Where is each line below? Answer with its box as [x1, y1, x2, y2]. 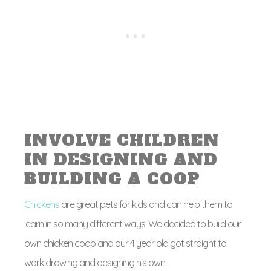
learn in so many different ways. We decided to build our [24, 218, 241, 230]
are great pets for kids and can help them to [61, 198, 232, 211]
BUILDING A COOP [24, 168, 200, 190]
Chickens [24, 198, 61, 211]
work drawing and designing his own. [24, 256, 166, 269]
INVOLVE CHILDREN [24, 129, 220, 151]
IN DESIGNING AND [24, 149, 218, 171]
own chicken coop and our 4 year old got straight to [24, 237, 226, 249]
